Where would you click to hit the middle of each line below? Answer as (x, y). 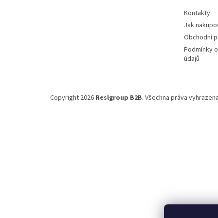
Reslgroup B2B (119, 98)
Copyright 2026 (73, 98)
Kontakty (197, 13)
